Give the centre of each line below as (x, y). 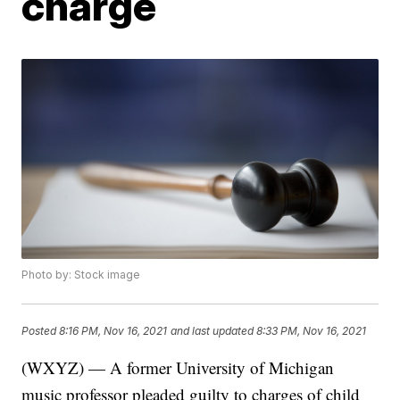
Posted (41, 330)
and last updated (212, 330)
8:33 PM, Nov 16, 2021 (312, 330)
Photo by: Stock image (81, 275)
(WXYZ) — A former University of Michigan (178, 368)
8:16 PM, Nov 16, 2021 (113, 330)
